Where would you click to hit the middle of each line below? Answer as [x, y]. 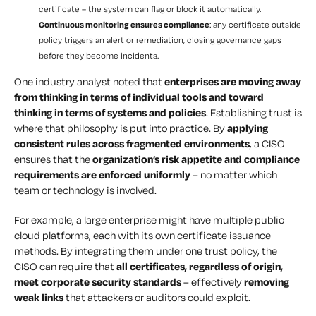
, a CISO [267, 144]
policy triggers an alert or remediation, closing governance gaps [160, 40]
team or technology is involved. [85, 190]
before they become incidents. [99, 56]
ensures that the [53, 159]
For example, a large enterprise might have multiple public [149, 220]
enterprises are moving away [233, 82]
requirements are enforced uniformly [102, 175]
